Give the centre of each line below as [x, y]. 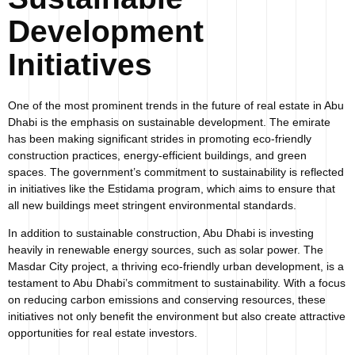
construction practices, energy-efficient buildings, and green [157, 155]
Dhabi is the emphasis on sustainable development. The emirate [169, 122]
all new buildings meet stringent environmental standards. [152, 205]
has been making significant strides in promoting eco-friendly [160, 138]
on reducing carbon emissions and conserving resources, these [167, 299]
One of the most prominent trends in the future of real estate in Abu [176, 105]
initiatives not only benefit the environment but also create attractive [177, 316]
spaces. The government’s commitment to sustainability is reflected [176, 172]
